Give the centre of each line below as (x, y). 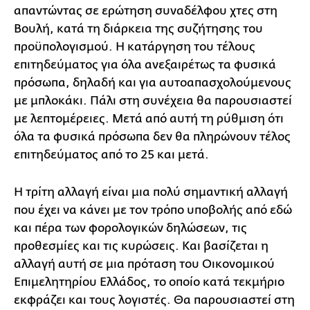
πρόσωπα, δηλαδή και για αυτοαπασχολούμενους (153, 82)
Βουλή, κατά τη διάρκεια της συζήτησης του (138, 28)
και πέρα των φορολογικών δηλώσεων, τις (130, 228)
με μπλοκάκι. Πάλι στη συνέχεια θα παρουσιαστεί (153, 100)
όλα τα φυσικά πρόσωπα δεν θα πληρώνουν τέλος (152, 136)
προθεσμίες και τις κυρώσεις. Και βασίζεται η (141, 246)
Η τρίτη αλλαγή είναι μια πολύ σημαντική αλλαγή (151, 192)
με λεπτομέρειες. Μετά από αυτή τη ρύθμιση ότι (149, 118)
